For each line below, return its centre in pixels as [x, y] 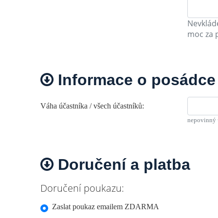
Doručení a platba [122, 164]
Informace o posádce [135, 80]
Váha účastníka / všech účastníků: [92, 106]
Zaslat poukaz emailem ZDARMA [106, 206]
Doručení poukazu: [82, 188]
